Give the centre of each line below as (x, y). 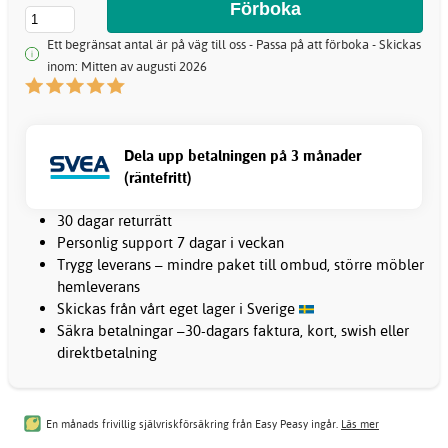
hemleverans (98, 287)
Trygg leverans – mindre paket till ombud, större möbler (240, 265)
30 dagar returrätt (114, 221)
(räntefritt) (158, 178)
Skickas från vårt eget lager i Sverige (178, 309)
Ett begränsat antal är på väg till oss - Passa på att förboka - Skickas (234, 43)
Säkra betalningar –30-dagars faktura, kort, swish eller (233, 331)
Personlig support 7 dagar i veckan (170, 243)
